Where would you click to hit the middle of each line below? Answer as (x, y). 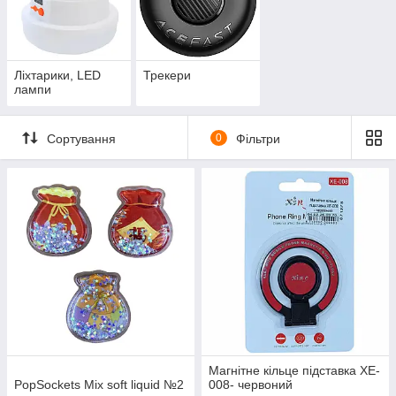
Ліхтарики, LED (57, 76)
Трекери (167, 76)
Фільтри (258, 138)
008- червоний (251, 385)
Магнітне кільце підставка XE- (294, 371)
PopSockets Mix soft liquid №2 (99, 385)
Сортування (81, 138)
